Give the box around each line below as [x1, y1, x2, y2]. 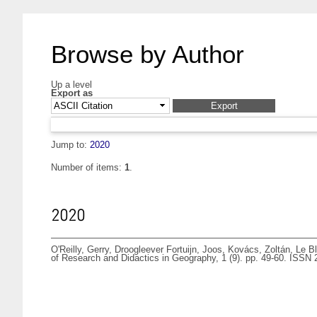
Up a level [51, 79, 92, 90]
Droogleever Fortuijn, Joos [115, 244, 222, 255]
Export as [51, 88, 93, 98]
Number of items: [51, 162, 125, 173]
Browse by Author [51, 40, 244, 68]
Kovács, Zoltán [228, 244, 290, 255]
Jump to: [51, 139, 90, 151]
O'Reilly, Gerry [51, 244, 109, 255]
